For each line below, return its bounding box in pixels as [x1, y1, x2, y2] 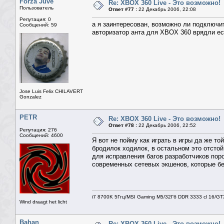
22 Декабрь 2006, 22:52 [137, 122, 196, 128]
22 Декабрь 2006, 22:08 [137, 6, 196, 12]
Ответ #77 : [108, 6, 137, 12]
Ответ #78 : [108, 122, 137, 128]
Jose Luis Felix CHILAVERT [19, 88, 83, 94]
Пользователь [19, 5, 53, 11]
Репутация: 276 [19, 127, 57, 133]
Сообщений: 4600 [19, 132, 63, 138]
